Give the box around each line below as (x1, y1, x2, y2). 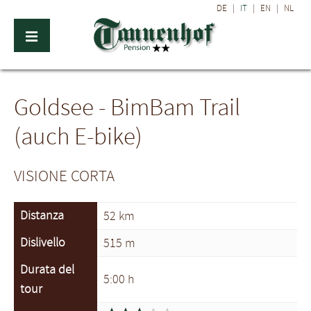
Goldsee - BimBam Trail (14, 92, 240, 123)
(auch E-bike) (14, 121, 142, 152)
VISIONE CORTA (14, 167, 115, 187)
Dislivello (19, 235, 65, 251)
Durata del (19, 262, 74, 278)
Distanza (19, 208, 64, 224)
